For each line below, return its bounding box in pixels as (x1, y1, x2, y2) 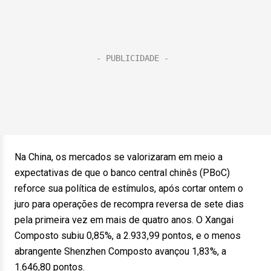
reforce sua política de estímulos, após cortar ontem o (15, 183, 243, 194)
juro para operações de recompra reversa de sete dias (15, 198, 244, 210)
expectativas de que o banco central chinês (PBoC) (15, 167, 230, 178)
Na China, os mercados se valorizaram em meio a (15, 151, 223, 163)
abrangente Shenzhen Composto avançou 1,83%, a (15, 246, 226, 257)
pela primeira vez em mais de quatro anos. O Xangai (15, 214, 233, 226)
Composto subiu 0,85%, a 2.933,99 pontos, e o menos (15, 230, 241, 241)
